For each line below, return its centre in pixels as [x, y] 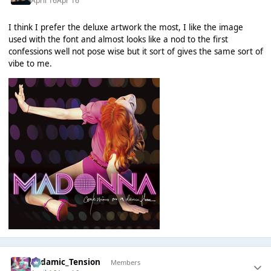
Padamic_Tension [66, 262]
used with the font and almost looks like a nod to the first [118, 40]
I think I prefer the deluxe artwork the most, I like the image [126, 28]
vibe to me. [30, 64]
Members [125, 262]
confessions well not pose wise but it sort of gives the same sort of [135, 52]
